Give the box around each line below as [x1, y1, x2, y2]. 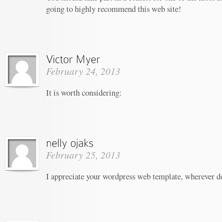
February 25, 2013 [46, 148, 120, 162]
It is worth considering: [46, 87, 122, 99]
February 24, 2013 [46, 64, 120, 78]
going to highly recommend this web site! [46, 2, 181, 14]
